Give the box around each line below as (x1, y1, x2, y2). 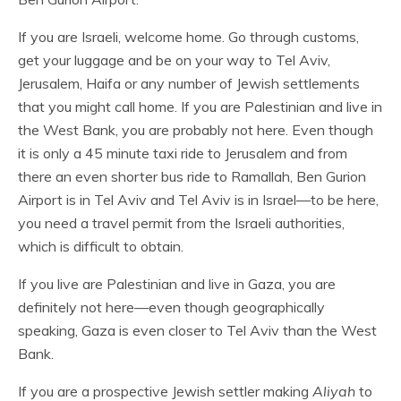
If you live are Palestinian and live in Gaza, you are (18, 275, 336, 293)
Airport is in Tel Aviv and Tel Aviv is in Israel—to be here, (18, 191, 379, 209)
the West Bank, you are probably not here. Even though (18, 121, 373, 139)
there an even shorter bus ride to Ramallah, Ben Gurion (18, 167, 366, 185)
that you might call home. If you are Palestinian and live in (18, 98, 382, 115)
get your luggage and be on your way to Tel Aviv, (18, 51, 330, 69)
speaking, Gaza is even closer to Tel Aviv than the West (18, 321, 377, 339)
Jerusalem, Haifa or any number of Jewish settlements (18, 74, 360, 92)
